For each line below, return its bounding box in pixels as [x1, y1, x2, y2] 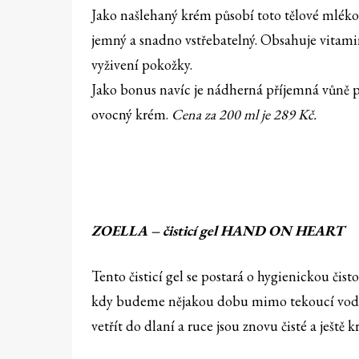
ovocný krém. [91, 105, 171, 124]
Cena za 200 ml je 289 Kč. [171, 105, 317, 124]
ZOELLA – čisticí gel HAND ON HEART [91, 221, 345, 240]
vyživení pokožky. [91, 55, 192, 75]
